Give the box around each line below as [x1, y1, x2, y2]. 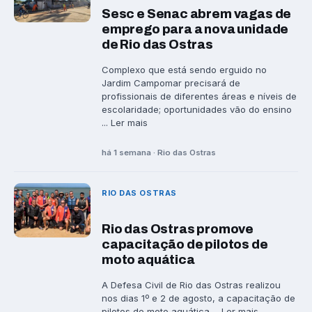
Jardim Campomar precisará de [102, 77, 240, 88]
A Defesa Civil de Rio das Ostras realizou [102, 279, 281, 291]
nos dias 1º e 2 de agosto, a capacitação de [102, 292, 295, 304]
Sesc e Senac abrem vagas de [102, 6, 292, 21]
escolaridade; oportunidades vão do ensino [102, 103, 292, 115]
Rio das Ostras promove [102, 222, 254, 237]
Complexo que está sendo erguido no [102, 63, 267, 75]
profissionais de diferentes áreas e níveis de [102, 90, 297, 102]
